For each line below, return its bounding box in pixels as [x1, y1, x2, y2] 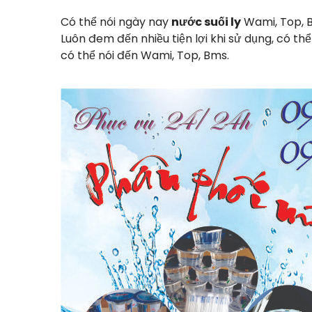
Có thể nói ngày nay [61, 14, 171, 30]
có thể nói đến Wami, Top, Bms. [61, 47, 229, 63]
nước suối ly [171, 14, 241, 30]
